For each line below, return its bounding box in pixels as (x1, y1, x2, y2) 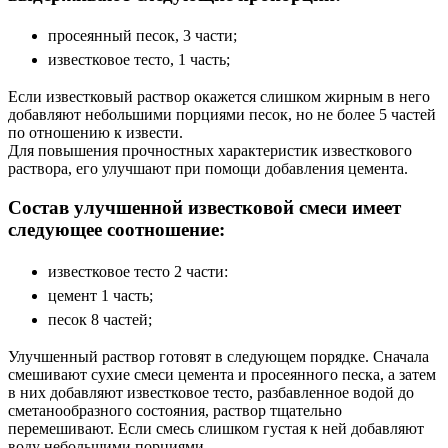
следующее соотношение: (8, 219, 225, 241)
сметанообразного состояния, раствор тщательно (8, 401, 342, 419)
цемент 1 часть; (48, 286, 153, 304)
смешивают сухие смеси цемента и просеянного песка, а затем (8, 365, 436, 383)
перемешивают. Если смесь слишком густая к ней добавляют (8, 419, 424, 437)
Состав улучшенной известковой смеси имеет (8, 197, 401, 219)
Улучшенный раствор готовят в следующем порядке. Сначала (8, 347, 429, 365)
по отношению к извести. (8, 124, 187, 142)
